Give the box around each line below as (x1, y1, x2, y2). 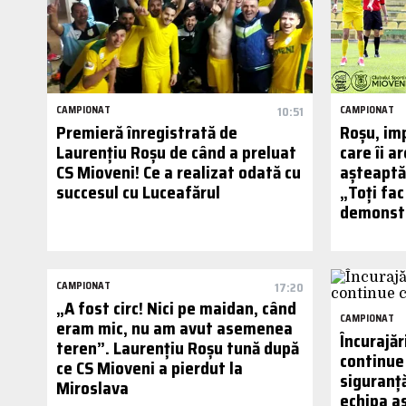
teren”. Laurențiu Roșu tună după (56, 334, 299, 362)
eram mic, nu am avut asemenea (56, 314, 293, 343)
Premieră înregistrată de (56, 119, 237, 147)
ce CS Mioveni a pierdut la (56, 354, 243, 382)
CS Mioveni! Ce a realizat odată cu (56, 159, 301, 187)
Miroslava (56, 374, 129, 402)
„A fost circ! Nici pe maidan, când (56, 295, 296, 323)
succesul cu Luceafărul (56, 179, 220, 207)
